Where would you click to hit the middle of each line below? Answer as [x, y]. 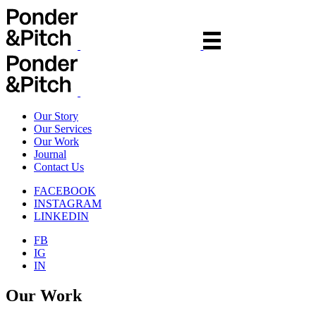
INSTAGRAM [68, 203]
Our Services [63, 129]
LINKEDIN [61, 216]
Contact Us [59, 167]
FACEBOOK [65, 191]
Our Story [56, 116]
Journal [50, 154]
